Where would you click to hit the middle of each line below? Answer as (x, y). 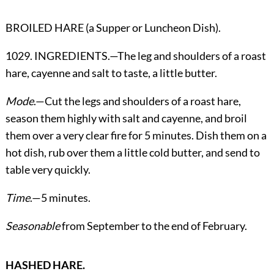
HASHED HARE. (45, 265)
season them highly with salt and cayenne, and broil (126, 118)
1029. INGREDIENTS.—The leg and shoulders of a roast (135, 56)
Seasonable (32, 226)
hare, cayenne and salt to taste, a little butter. (111, 73)
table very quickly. (48, 170)
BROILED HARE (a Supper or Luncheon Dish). (113, 28)
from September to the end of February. (153, 226)
